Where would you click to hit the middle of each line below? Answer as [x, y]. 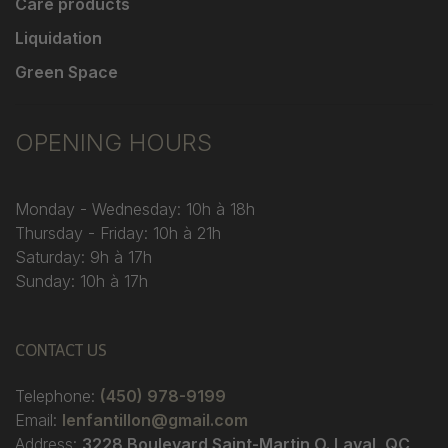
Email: [38, 420]
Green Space [66, 72]
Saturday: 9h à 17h [83, 257]
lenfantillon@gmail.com [155, 420]
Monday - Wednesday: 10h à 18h [135, 209]
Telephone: [57, 396]
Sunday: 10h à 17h [81, 281]
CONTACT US [61, 351]
